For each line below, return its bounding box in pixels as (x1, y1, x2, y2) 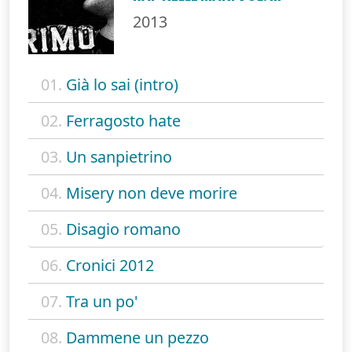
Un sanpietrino (66, 145, 172, 167)
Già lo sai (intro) (66, 73, 178, 95)
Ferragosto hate (66, 109, 181, 131)
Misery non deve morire (66, 181, 237, 203)
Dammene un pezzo (66, 326, 209, 348)
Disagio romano (66, 218, 181, 240)
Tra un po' (66, 290, 137, 312)
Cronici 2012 (66, 254, 154, 276)
